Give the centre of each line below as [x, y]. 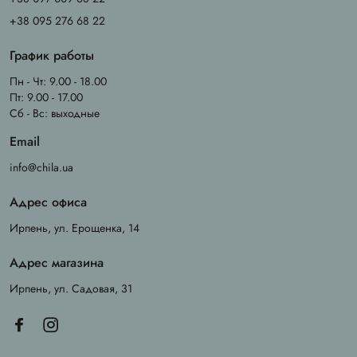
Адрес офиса [48, 202]
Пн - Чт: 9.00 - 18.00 [58, 82]
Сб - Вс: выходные [55, 114]
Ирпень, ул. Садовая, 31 [71, 289]
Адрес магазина [57, 263]
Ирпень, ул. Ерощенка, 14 [75, 228]
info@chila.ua [41, 168]
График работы [52, 56]
